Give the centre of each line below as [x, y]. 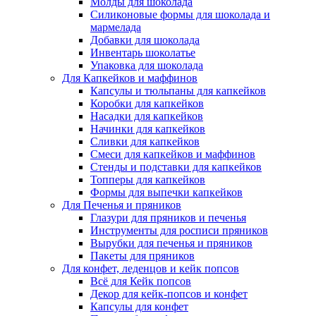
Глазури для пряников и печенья [168, 218]
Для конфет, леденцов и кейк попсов [151, 268]
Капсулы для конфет [139, 306]
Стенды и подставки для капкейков [176, 167]
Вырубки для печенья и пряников [171, 243]
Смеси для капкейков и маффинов [173, 154]
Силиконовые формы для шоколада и [180, 14]
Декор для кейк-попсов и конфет [169, 294]
